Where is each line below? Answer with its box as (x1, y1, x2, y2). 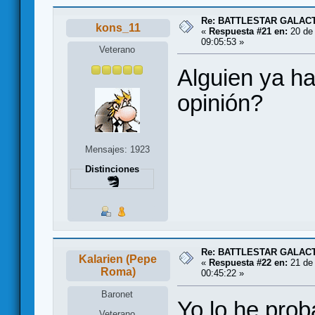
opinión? (177, 90, 263, 117)
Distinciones (84, 163, 139, 174)
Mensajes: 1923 (84, 143, 150, 155)
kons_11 (95, 21, 141, 34)
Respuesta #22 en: (209, 257, 288, 269)
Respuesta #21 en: (209, 25, 288, 37)
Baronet (101, 288, 134, 300)
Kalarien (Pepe (79, 253, 157, 266)
